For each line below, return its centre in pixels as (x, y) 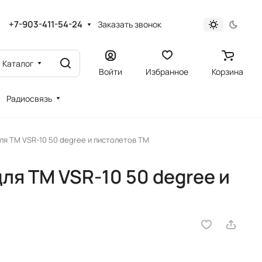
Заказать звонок (129, 24)
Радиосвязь (29, 99)
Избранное (167, 71)
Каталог (18, 63)
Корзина (227, 71)
